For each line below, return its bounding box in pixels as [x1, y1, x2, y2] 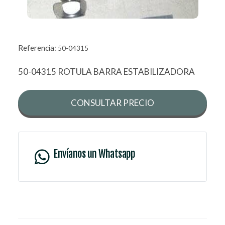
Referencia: [18, 43, 58, 53]
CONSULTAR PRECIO [71, 97, 154, 108]
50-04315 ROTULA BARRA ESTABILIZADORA [18, 66, 195, 77]
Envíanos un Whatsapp [54, 148, 135, 161]
